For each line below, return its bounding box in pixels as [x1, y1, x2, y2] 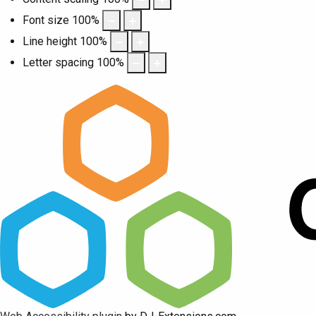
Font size [23, 13, 69, 27]
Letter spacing [23, 55, 94, 69]
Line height [23, 34, 77, 48]
